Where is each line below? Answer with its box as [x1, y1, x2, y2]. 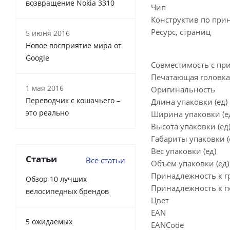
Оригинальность [151, 84, 215, 94]
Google [26, 53, 49, 63]
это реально [26, 108, 69, 118]
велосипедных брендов [26, 186, 109, 196]
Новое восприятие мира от [26, 41, 122, 50]
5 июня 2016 [26, 28, 70, 38]
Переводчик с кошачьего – [26, 95, 120, 105]
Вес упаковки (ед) [151, 146, 216, 156]
